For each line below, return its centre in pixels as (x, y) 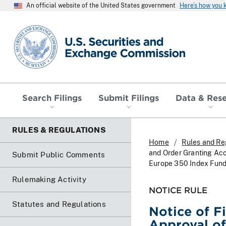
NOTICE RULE (178, 189)
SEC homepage (43, 29)
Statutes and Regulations (59, 204)
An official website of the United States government (101, 6)
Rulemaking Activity (49, 179)
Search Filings (52, 97)
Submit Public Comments (59, 154)
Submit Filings (129, 97)
